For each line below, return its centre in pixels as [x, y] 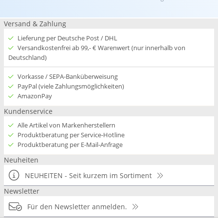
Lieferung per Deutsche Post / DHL [67, 38]
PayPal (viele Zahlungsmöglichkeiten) [71, 86]
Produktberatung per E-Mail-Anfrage [70, 145]
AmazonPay [35, 96]
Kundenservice [28, 111]
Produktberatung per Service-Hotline [71, 135]
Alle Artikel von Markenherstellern [66, 125]
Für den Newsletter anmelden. [77, 207]
